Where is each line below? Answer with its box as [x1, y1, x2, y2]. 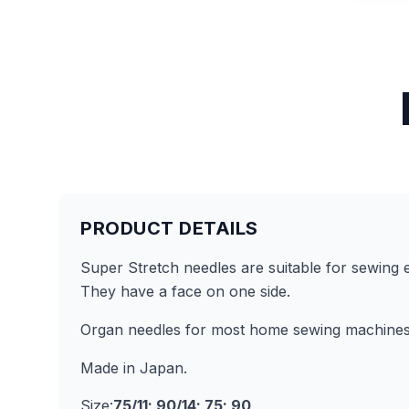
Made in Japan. [80, 359, 187, 377]
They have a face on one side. [80, 282, 290, 300]
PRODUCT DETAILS [80, 217, 258, 239]
